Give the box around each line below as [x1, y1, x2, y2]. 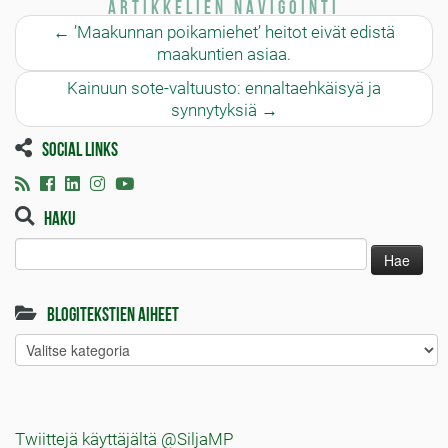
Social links [42, 138, 118, 157]
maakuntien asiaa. [157, 44, 291, 64]
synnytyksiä [170, 100, 261, 120]
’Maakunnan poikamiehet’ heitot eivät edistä [70, 22, 395, 42]
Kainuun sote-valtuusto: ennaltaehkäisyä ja [67, 78, 381, 98]
